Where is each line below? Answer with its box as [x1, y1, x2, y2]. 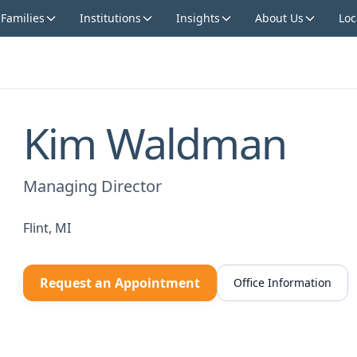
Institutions [79, 10, 141, 25]
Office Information [233, 275, 331, 290]
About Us [254, 10, 304, 25]
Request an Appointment [40, 274, 200, 292]
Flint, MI [23, 219, 71, 237]
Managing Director [23, 175, 162, 197]
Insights [175, 10, 220, 25]
